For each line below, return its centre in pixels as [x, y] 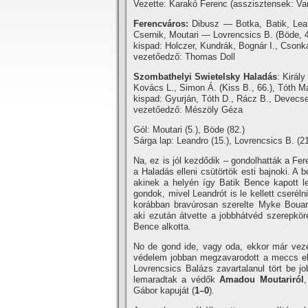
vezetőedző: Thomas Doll [184, 57]
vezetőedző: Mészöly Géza [188, 110]
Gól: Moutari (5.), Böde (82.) [189, 130]
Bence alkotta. [162, 227]
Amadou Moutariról [262, 279]
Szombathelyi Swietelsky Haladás [205, 77]
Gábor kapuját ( [164, 290]
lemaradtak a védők [177, 279]
